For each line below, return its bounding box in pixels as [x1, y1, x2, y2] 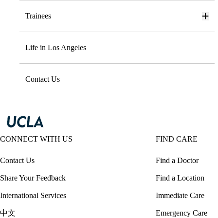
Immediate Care [156, 191, 204, 200]
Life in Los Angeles [25, 43, 86, 52]
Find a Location [156, 174, 204, 182]
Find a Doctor [156, 156, 199, 165]
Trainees [25, 12, 51, 20]
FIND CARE [156, 135, 198, 144]
